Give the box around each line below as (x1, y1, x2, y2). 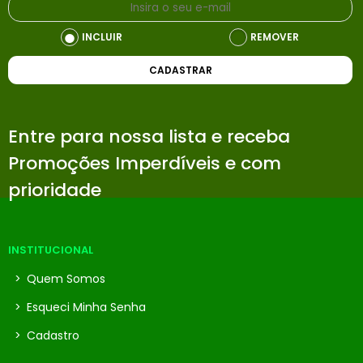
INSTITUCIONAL (8, 242, 93, 258)
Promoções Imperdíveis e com (8, 151, 281, 176)
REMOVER (250, 30, 299, 44)
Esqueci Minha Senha (23, 299, 146, 315)
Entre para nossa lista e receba (8, 124, 290, 149)
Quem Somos (23, 271, 105, 287)
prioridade (8, 177, 101, 203)
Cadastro (23, 327, 79, 344)
